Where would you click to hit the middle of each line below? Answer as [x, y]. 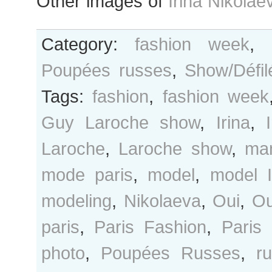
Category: [88, 44]
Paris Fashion [151, 227]
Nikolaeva [162, 201]
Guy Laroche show [121, 122]
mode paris [87, 175]
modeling [76, 201]
